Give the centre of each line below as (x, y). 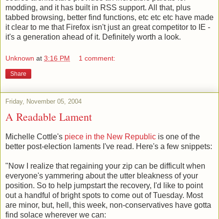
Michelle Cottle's (35, 136)
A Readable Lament (49, 117)
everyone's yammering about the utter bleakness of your (102, 175)
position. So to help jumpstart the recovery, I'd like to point (104, 185)
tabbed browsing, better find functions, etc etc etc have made (109, 18)
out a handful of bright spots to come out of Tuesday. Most (104, 195)
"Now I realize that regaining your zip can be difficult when (105, 166)
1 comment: (97, 58)
